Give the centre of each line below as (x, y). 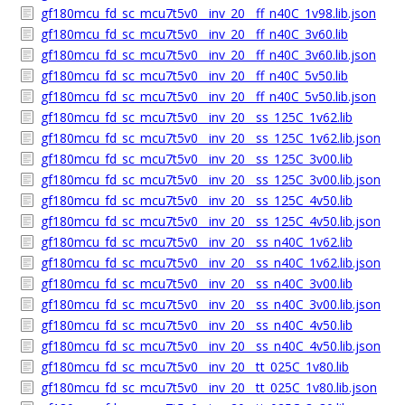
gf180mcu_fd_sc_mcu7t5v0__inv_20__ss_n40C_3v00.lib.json (211, 304)
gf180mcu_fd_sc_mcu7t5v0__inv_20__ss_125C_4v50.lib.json (211, 221)
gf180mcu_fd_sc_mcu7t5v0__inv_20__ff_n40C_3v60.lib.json (208, 55)
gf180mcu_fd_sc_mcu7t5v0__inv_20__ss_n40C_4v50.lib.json (211, 346)
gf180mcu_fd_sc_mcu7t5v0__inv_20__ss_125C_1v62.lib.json (211, 138)
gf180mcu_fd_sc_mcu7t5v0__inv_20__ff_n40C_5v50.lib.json (208, 96)
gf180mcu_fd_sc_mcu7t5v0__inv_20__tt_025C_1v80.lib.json (209, 387)
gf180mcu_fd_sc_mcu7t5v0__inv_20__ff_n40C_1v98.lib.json (208, 13)
